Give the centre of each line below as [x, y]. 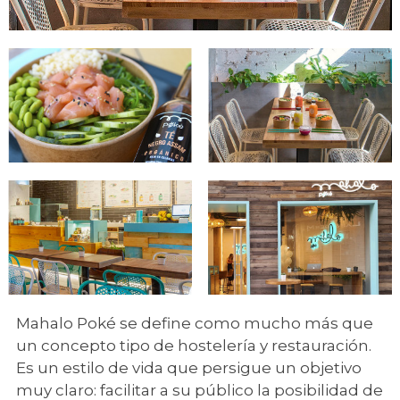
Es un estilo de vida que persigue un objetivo [189, 368]
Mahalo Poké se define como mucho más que [195, 323]
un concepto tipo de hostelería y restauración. [194, 346]
